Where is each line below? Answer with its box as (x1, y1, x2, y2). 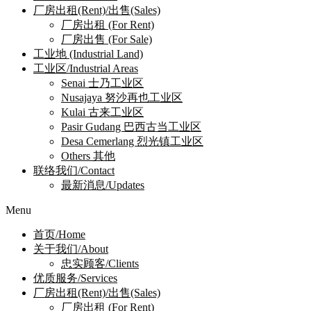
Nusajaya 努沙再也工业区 (61, 92, 183, 104)
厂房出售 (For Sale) (61, 33, 152, 46)
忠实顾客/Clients (61, 258, 139, 270)
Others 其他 (61, 150, 115, 162)
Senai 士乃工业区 (61, 77, 144, 90)
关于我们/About (33, 243, 108, 255)
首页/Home (33, 228, 85, 241)
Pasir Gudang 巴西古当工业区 (61, 121, 201, 133)
